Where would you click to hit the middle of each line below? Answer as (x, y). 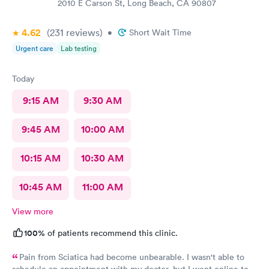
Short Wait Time (160, 32)
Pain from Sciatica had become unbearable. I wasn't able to (103, 257)
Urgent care (35, 48)
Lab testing (79, 48)
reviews (82, 32)
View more (33, 211)
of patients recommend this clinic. (111, 233)
